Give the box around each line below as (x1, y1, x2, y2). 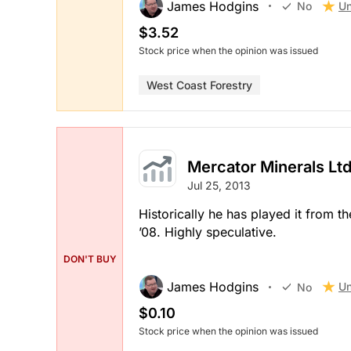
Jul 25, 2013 (187, 179, 251, 193)
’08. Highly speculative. (139, 224, 277, 241)
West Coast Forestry (147, 78, 252, 92)
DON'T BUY (63, 253, 117, 266)
